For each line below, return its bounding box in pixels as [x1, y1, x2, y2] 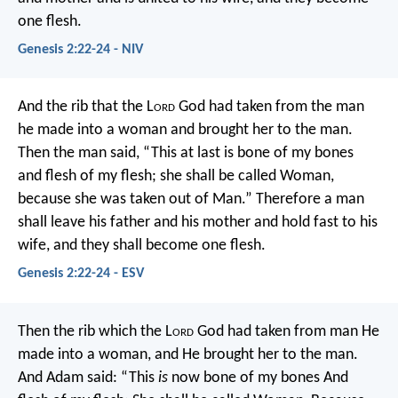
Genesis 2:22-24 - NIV [18, 42, 143, 57]
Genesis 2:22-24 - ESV [18, 267, 144, 282]
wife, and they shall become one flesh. [18, 237, 266, 255]
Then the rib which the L [18, 322, 172, 340]
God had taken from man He [194, 322, 379, 340]
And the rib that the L [18, 99, 154, 116]
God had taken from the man [175, 99, 364, 116]
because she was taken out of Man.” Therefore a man [18, 191, 364, 209]
